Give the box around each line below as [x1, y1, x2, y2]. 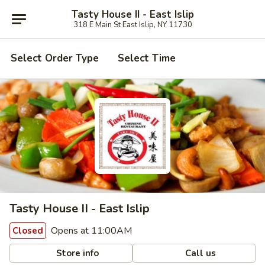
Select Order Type [11, 51, 99, 65]
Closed [12, 225, 43, 237]
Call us [183, 247, 216, 259]
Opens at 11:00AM [49, 224, 132, 237]
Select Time [118, 51, 176, 65]
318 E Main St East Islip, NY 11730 [73, 19, 192, 30]
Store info [54, 247, 99, 259]
